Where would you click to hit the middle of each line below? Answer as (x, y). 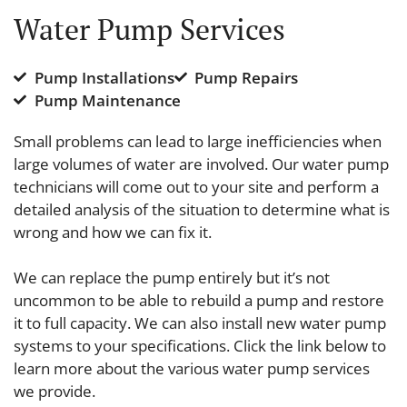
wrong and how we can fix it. (113, 232)
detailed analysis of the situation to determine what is (202, 209)
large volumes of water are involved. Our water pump (201, 164)
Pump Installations (104, 77)
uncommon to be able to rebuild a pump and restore (199, 300)
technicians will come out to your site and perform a (196, 186)
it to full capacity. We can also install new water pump (200, 323)
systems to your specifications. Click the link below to (200, 345)
